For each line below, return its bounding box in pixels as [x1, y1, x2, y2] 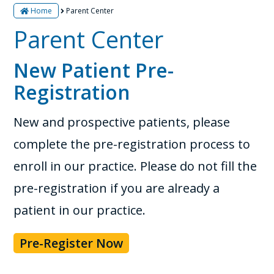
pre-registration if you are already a [13, 180, 220, 196]
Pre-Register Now [20, 235, 124, 251]
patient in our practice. [13, 202, 146, 218]
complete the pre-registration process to [13, 136, 251, 152]
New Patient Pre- [13, 57, 174, 83]
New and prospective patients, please [13, 114, 231, 130]
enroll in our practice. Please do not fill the [13, 158, 257, 174]
